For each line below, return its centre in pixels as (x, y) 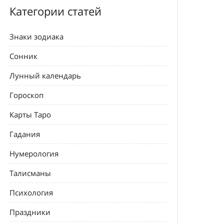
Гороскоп (27, 95)
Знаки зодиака (37, 36)
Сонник (24, 56)
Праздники (30, 212)
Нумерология (34, 153)
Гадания (25, 134)
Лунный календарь (45, 75)
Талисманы (30, 173)
